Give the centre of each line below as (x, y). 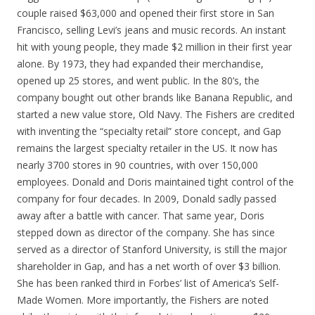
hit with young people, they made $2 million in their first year (154, 47)
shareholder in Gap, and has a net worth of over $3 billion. (149, 266)
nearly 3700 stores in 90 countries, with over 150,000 (137, 165)
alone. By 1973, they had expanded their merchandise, (140, 64)
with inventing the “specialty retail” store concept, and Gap (149, 131)
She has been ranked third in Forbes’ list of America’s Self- (148, 283)
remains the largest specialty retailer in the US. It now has (147, 148)
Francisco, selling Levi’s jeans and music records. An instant (152, 30)
